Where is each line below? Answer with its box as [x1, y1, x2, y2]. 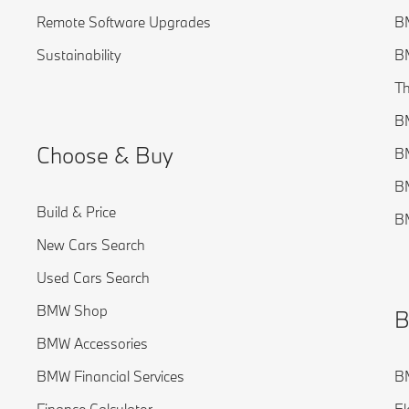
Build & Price [37, 203, 116, 221]
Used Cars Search [37, 268, 150, 287]
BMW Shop [37, 301, 108, 320]
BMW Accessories [37, 334, 148, 352]
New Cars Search [37, 236, 145, 254]
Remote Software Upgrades [37, 13, 211, 31]
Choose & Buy [37, 141, 173, 169]
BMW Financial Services [37, 367, 184, 385]
